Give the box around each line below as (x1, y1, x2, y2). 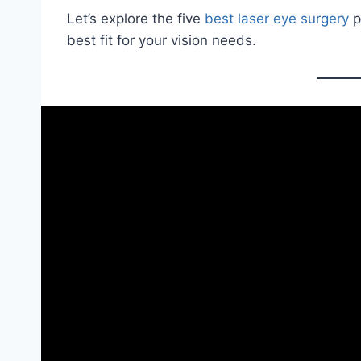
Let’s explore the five (67, 10, 205, 27)
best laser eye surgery (205, 10, 349, 27)
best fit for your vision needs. (67, 31, 256, 48)
